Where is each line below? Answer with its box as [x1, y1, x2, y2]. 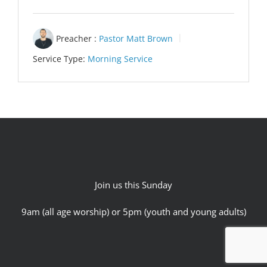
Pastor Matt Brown [99, 32, 173, 44]
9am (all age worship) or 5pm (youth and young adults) [21, 205, 246, 218]
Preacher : [56, 32, 97, 44]
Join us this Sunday [95, 178, 172, 191]
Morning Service [88, 52, 153, 64]
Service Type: [33, 52, 85, 64]
